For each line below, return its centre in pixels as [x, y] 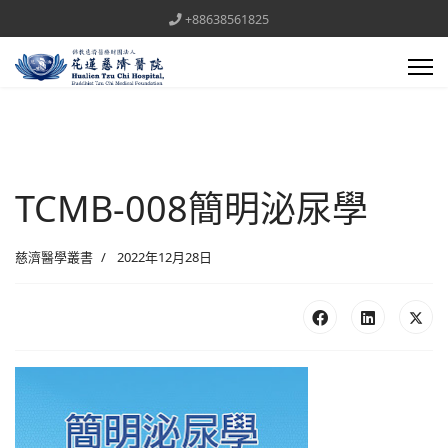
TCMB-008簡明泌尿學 [191, 208]
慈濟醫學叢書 [54, 257]
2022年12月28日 [164, 257]
